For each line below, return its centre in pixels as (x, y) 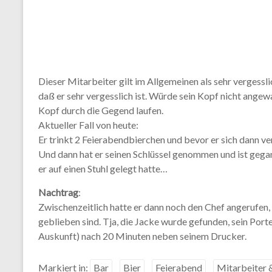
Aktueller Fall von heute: (88, 125)
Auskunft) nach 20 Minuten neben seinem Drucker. (142, 236)
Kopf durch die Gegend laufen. (101, 110)
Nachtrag (58, 192)
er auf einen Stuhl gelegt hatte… (103, 168)
